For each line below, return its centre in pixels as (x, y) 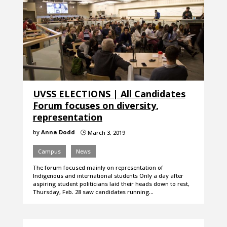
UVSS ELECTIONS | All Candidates (109, 94)
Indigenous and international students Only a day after (108, 176)
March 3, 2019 (105, 133)
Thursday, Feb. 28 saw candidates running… (93, 192)
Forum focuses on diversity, (96, 106)
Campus (49, 152)
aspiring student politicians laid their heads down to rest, (111, 184)
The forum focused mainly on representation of (98, 168)
